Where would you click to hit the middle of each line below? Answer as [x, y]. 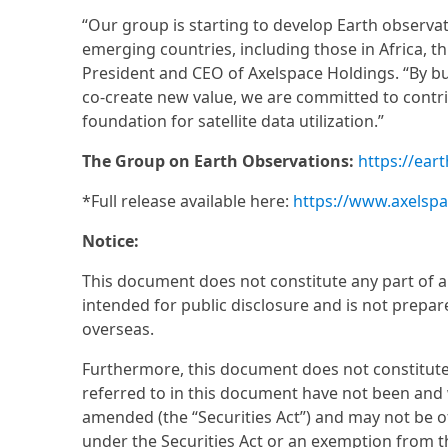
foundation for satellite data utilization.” [233, 121]
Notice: [110, 241]
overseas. [118, 329]
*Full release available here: [187, 201]
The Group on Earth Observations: [218, 161]
